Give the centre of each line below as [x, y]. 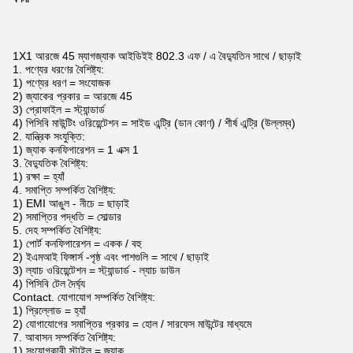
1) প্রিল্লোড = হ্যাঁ [49, 310]
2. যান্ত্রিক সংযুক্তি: [49, 136]
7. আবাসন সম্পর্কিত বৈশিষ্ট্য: [64, 337]
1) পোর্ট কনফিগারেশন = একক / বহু [77, 243]
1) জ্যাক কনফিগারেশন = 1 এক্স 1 [76, 150]
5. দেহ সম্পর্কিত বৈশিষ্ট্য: [57, 230]
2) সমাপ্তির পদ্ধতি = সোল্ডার [67, 217]
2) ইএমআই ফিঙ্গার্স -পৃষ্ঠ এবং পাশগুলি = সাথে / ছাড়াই [111, 257]
